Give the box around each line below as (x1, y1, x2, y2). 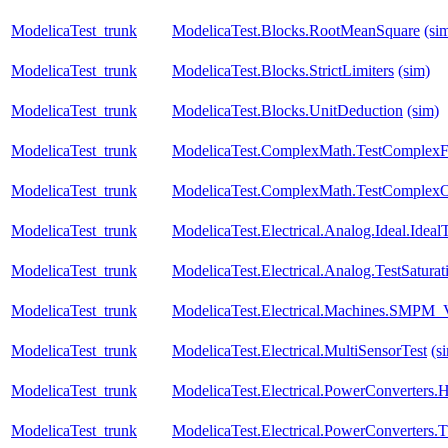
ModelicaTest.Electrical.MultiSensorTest (172, 342, 427, 360)
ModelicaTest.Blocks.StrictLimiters (172, 62, 394, 80)
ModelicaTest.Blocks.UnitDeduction (172, 102, 403, 120)
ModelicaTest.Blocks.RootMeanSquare (172, 22, 420, 40)
